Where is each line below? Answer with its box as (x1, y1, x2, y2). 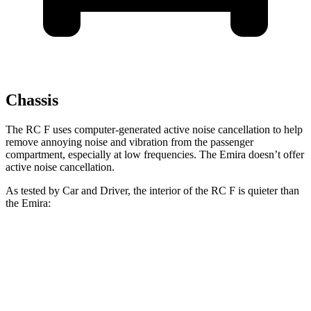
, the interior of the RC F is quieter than (128, 185, 299, 197)
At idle (105, 274, 131, 284)
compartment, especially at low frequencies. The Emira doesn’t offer (6, 149, 304, 161)
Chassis (6, 91, 58, 110)
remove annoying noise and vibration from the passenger (6, 136, 253, 149)
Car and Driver (62, 185, 128, 197)
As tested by (6, 185, 62, 197)
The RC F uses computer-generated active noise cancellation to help (6, 124, 303, 136)
